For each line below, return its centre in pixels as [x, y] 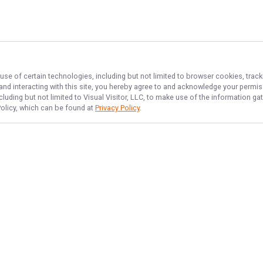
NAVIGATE [66, 219]
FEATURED [202, 219]
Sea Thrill [185, 245]
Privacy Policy [117, 108]
